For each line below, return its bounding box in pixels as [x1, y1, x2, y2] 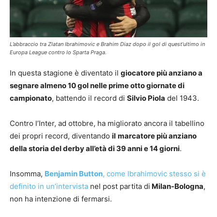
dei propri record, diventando [10, 131, 112, 140]
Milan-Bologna [150, 181, 203, 191]
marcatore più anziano [118, 131, 197, 140]
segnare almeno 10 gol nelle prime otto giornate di [10, 80, 185, 90]
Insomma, [10, 169, 43, 178]
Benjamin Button [45, 169, 103, 178]
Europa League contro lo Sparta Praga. [10, 48, 107, 56]
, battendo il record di [52, 93, 127, 103]
